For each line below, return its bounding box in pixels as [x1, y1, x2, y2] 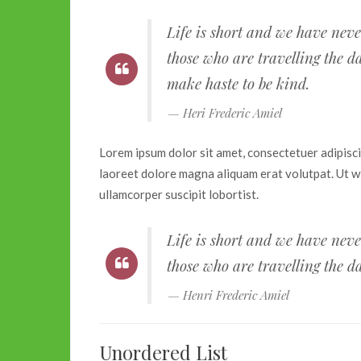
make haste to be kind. [166, 73, 310, 94]
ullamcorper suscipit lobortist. [99, 186, 259, 201]
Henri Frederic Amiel [183, 286, 289, 303]
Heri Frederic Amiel [183, 105, 282, 122]
